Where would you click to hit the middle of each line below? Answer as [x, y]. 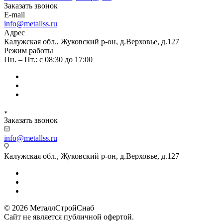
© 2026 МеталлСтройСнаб [49, 208]
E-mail [14, 14]
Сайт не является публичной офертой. [69, 217]
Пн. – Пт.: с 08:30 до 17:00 [48, 59]
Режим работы [29, 50]
